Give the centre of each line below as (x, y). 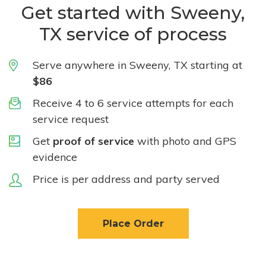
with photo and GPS (185, 141)
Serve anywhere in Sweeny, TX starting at (137, 65)
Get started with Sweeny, (133, 13)
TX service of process (133, 34)
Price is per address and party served (126, 179)
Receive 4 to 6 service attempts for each (133, 103)
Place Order (133, 224)
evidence (55, 157)
